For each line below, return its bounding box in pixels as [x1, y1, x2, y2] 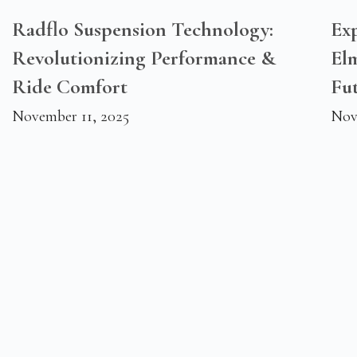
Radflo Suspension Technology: [12, 17, 273, 42]
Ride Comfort [12, 74, 127, 100]
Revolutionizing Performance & [12, 45, 276, 71]
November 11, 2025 [12, 107, 129, 127]
